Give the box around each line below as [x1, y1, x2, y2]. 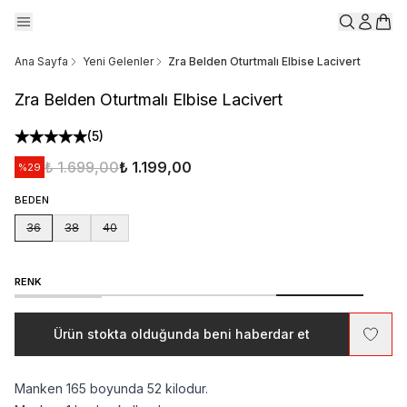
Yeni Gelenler [83, 55, 154, 68]
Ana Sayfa [15, 55, 68, 68]
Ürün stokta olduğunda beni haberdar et [54, 326, 310, 342]
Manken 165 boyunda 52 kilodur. [15, 381, 208, 396]
